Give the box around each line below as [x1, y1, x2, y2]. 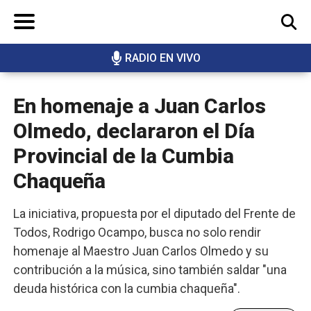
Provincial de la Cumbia [13, 144, 234, 169]
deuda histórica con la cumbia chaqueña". [13, 281, 240, 296]
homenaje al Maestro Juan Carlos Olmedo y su [13, 244, 269, 259]
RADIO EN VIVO [124, 51, 201, 65]
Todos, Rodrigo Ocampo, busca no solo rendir [13, 225, 261, 240]
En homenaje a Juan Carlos [13, 94, 266, 119]
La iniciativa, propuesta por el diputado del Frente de [13, 206, 296, 221]
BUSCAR [240, 67, 280, 79]
